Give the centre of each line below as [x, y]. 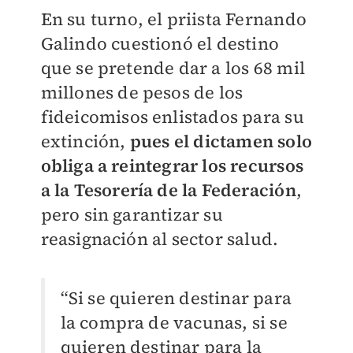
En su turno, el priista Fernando [173, 19]
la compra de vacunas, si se [174, 323]
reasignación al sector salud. [160, 239]
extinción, [85, 141]
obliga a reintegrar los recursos [172, 166]
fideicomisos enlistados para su [172, 117]
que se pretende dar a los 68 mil [173, 68]
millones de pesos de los [142, 93]
